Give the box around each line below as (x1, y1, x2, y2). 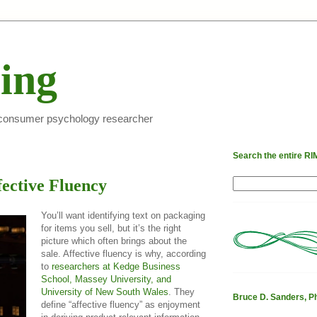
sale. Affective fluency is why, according (41, 248, 206, 259)
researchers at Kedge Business (52, 260, 180, 272)
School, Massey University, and (41, 273, 171, 284)
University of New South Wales (41, 286, 168, 297)
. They (168, 286, 195, 297)
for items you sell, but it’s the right (41, 222, 181, 234)
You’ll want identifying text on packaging (41, 209, 205, 221)
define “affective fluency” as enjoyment (41, 299, 200, 310)
